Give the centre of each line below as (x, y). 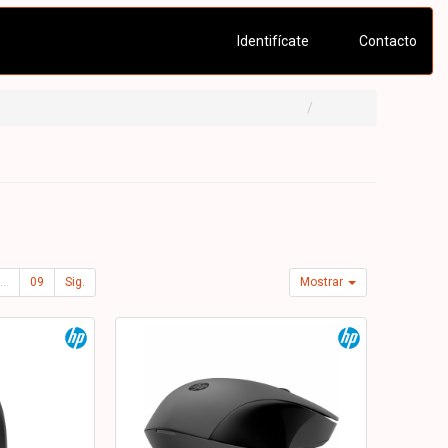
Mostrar (323, 282)
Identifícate (271, 41)
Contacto (386, 41)
